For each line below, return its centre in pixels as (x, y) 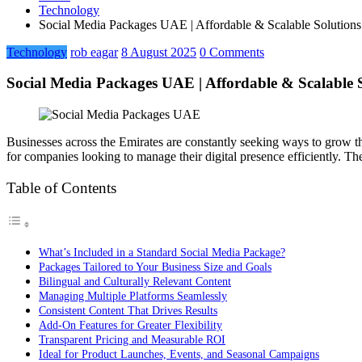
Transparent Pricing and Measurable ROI (132, 340)
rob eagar (94, 52)
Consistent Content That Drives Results (128, 311)
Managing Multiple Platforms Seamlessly (133, 296)
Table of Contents (61, 188)
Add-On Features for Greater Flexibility (130, 325)
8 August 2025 (159, 52)
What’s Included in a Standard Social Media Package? (162, 253)
